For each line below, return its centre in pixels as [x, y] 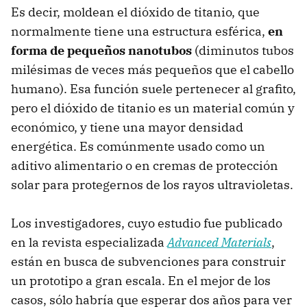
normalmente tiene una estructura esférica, [139, 31]
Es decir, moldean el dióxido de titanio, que [135, 12]
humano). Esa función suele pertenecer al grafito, [153, 88]
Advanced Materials [219, 242]
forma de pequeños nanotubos [101, 50]
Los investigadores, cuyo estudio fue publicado [147, 223]
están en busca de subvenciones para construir [148, 261]
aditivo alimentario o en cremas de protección [145, 165]
